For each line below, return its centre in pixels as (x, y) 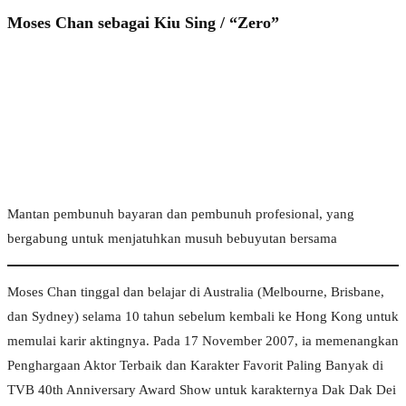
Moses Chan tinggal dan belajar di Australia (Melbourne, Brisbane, (196, 292)
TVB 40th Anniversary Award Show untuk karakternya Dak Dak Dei (202, 390)
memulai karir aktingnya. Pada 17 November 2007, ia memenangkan (203, 341)
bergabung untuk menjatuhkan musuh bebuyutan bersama (172, 239)
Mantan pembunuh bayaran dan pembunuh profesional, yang (181, 214)
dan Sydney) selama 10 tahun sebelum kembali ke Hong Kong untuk (203, 317)
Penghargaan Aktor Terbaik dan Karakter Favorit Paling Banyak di (195, 366)
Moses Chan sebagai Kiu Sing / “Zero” (143, 22)
